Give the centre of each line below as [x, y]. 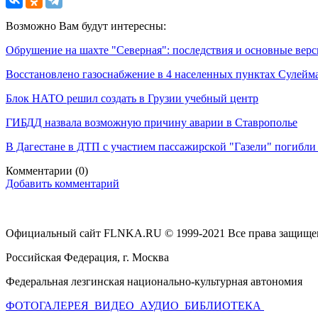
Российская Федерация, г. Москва [87, 257]
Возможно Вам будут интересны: [86, 26]
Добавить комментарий [62, 183]
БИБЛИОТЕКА [224, 305]
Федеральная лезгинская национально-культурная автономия [154, 281]
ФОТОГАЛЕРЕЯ [49, 305]
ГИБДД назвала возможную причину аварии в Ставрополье [152, 122]
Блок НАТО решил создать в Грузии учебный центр [132, 98]
